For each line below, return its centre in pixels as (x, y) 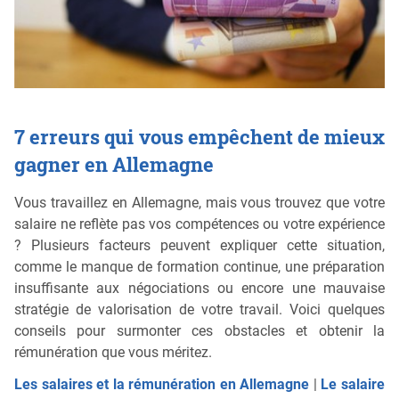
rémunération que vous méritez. (113, 352)
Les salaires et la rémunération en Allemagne (162, 384)
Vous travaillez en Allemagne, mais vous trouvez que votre (199, 202)
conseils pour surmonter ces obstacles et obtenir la (199, 330)
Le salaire (353, 384)
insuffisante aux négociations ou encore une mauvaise (199, 288)
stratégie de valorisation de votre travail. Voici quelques (199, 309)
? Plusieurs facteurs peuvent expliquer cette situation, (199, 245)
